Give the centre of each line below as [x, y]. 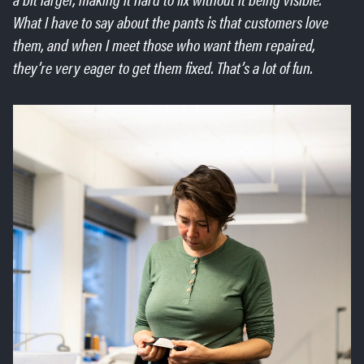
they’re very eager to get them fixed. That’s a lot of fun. [163, 67]
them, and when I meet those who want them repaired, [164, 45]
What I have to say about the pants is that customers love [171, 22]
